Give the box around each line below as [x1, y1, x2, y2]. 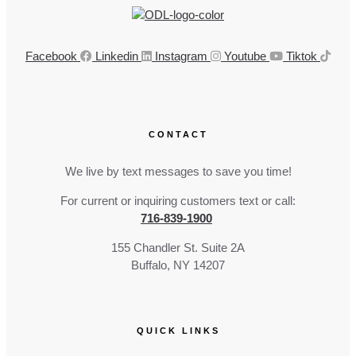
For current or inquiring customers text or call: [60, 193, 296, 207]
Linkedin [95, 49, 138, 64]
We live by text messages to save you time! [64, 164, 292, 178]
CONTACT [148, 129, 208, 139]
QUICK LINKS [136, 326, 220, 336]
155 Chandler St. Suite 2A [111, 240, 245, 254]
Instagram [155, 49, 207, 64]
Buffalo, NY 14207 [131, 257, 225, 272]
